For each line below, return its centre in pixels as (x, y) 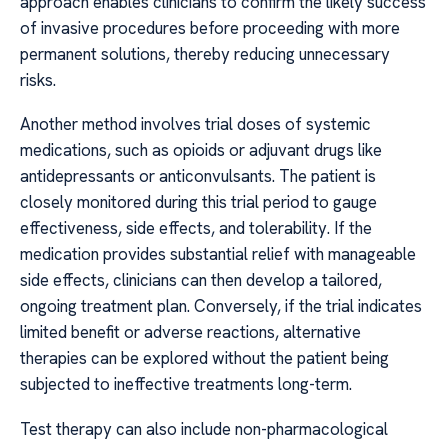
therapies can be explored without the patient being (204, 358)
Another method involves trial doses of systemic (195, 124)
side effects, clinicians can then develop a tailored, (201, 280)
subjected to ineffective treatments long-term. (186, 384)
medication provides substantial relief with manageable (218, 254)
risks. (38, 79)
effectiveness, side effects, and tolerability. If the (196, 228)
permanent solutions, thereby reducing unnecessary (205, 53)
